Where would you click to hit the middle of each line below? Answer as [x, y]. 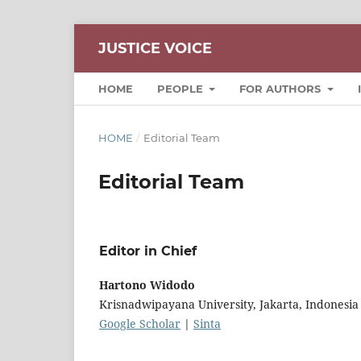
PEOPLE [182, 88]
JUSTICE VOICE [155, 48]
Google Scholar [140, 323]
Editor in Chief [148, 251]
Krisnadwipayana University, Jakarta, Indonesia [229, 304]
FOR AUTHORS [282, 88]
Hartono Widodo [147, 284]
